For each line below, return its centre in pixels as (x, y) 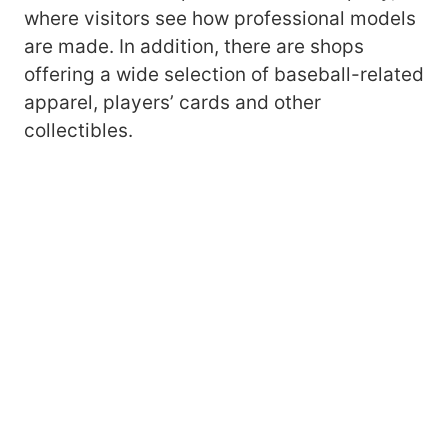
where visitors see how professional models (220, 19)
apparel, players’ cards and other (172, 103)
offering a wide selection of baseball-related (224, 75)
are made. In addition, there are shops (194, 47)
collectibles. (78, 131)
